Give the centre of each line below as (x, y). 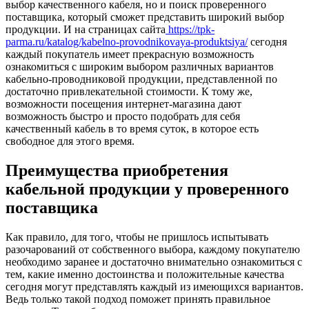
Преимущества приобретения (117, 170)
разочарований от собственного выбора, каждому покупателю (153, 249)
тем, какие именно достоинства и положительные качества (145, 274)
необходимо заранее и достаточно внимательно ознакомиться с (154, 261)
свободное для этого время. (70, 141)
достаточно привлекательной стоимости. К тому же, (129, 91)
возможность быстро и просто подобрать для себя (123, 116)
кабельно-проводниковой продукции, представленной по (141, 79)
